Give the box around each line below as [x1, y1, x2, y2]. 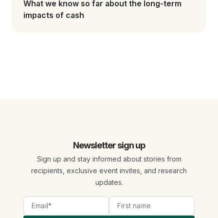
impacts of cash [23, 10, 84, 20]
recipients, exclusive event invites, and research [31, 166, 187, 175]
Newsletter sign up [73, 140, 145, 150]
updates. [95, 178, 123, 186]
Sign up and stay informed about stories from [36, 154, 182, 163]
